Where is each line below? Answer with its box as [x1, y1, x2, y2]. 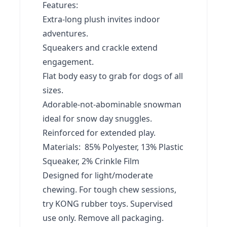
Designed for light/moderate [43, 170, 153, 181]
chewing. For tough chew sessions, [43, 184, 176, 195]
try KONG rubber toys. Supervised [43, 198, 173, 209]
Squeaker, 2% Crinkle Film [43, 156, 139, 167]
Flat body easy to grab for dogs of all [43, 70, 183, 82]
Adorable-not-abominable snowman [43, 99, 181, 110]
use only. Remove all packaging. [43, 212, 164, 223]
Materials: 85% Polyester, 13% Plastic [43, 141, 183, 153]
